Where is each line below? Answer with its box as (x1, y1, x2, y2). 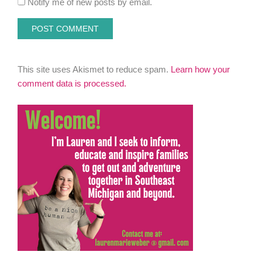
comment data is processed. (18, 78, 127, 88)
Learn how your (171, 64, 230, 74)
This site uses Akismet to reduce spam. (18, 64, 171, 74)
